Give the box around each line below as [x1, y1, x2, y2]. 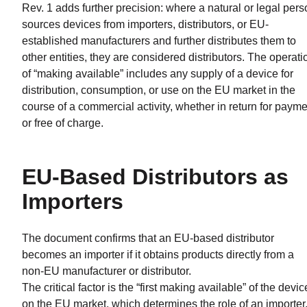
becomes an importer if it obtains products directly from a [22, 248, 294, 260]
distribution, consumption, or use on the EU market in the [22, 84, 295, 96]
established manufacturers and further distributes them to [22, 34, 296, 47]
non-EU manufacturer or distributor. [22, 265, 191, 277]
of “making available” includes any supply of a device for [22, 67, 293, 79]
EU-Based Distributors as [22, 164, 288, 189]
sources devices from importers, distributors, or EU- [22, 18, 269, 30]
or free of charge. [22, 116, 103, 129]
